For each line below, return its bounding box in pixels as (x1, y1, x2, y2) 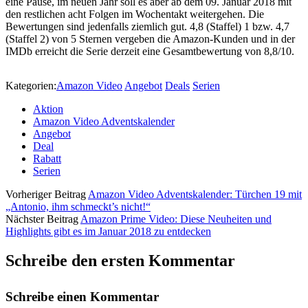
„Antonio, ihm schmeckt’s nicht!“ (5, 201, 151, 213)
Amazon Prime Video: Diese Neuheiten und (80, 213, 272, 225)
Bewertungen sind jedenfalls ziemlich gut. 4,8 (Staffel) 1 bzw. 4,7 (5, 21, 289, 33)
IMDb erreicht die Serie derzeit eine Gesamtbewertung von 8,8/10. (5, 45, 294, 58)
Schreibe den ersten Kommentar (5, 252, 235, 270)
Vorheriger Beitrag (5, 188, 86, 201)
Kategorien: (5, 80, 56, 92)
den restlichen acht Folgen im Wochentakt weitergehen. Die (5, 8, 264, 21)
